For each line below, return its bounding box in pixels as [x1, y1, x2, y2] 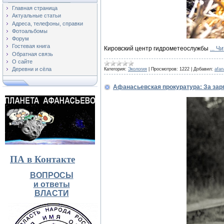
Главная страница [12, 5, 57, 11]
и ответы [33, 180, 70, 188]
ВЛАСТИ [34, 189, 69, 197]
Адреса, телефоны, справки [12, 20, 83, 26]
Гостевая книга [12, 43, 50, 49]
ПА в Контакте [10, 154, 75, 164]
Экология [128, 66, 147, 71]
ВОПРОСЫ [29, 171, 73, 179]
